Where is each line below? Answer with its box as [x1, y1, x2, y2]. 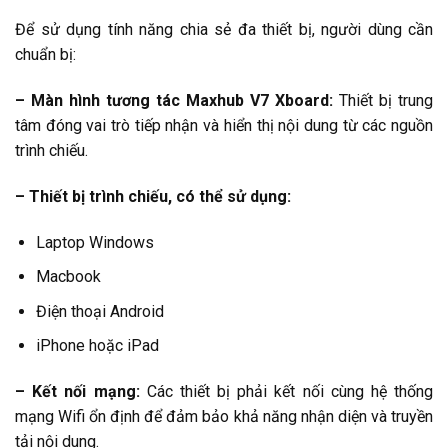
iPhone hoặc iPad [35, 336, 159, 356]
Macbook [35, 267, 101, 287]
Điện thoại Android [35, 301, 164, 321]
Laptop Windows [35, 232, 154, 252]
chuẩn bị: [15, 45, 76, 65]
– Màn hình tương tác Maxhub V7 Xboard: [15, 91, 333, 111]
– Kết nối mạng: [15, 382, 140, 402]
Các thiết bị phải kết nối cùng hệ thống [139, 382, 433, 402]
